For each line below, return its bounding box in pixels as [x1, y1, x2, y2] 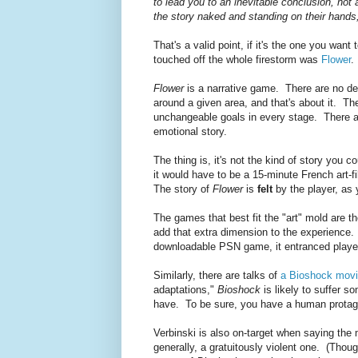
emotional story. [153, 125, 227, 138]
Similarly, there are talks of [153, 269, 280, 282]
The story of [153, 183, 213, 196]
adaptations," [153, 284, 217, 296]
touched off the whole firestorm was [153, 54, 321, 66]
